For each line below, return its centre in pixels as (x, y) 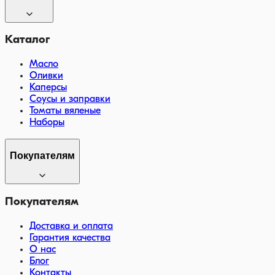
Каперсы (48, 88)
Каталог (27, 41)
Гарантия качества (70, 238)
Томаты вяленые (65, 111)
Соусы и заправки (70, 100)
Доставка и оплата (71, 226)
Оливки (46, 76)
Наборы (47, 123)
